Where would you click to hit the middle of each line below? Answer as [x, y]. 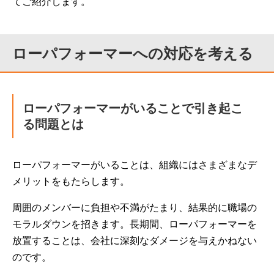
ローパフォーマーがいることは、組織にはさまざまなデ [135, 165]
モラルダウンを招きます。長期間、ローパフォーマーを [135, 224]
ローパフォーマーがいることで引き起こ [133, 108]
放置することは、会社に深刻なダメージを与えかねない [135, 241]
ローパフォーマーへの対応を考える [133, 54]
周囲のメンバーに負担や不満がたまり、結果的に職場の [135, 208]
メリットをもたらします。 [71, 181]
